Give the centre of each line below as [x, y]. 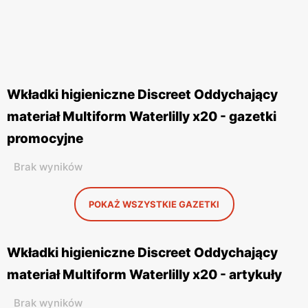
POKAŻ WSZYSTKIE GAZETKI [154, 204]
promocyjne [45, 139]
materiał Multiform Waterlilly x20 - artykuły [144, 275]
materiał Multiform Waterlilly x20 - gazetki [142, 117]
